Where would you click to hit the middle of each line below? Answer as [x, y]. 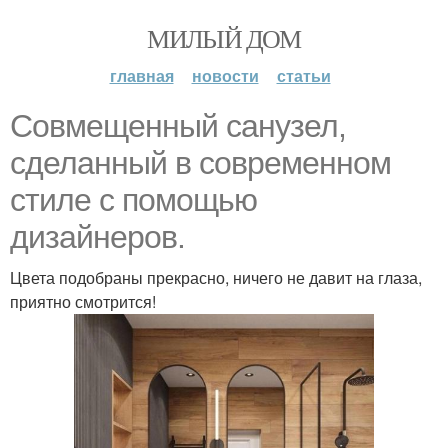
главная [141, 75]
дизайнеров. [97, 237]
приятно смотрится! [83, 301]
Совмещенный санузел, [178, 126]
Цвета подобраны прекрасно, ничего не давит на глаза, [216, 277]
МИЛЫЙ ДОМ [224, 38]
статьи [303, 75]
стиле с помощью [133, 200]
